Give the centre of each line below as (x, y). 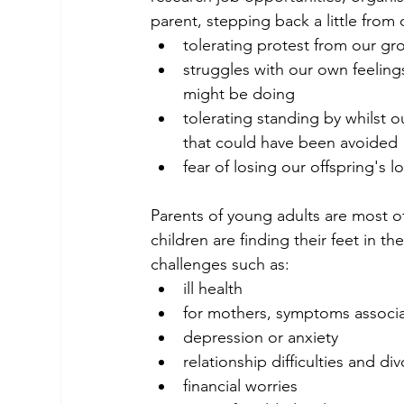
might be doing (239, 94)
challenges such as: (220, 265)
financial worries (241, 386)
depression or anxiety (261, 338)
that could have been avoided (291, 143)
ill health (213, 289)
